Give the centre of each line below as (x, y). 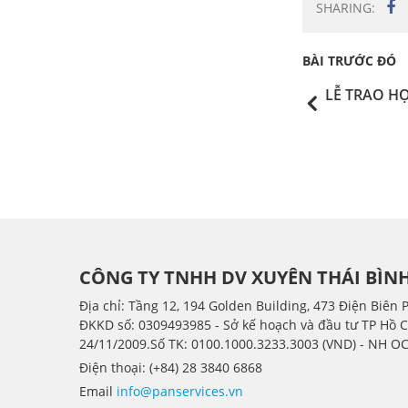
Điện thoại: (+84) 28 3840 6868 (171, 367)
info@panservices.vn (180, 391)
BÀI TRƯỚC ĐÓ (349, 60)
